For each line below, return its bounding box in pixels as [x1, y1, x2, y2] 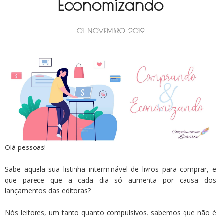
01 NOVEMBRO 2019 [76, 27, 145, 35]
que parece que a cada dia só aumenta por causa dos [5, 175, 216, 184]
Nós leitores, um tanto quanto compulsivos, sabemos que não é [5, 207, 216, 217]
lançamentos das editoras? [5, 185, 91, 195]
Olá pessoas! [5, 142, 46, 152]
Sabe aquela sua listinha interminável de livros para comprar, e [5, 164, 216, 174]
